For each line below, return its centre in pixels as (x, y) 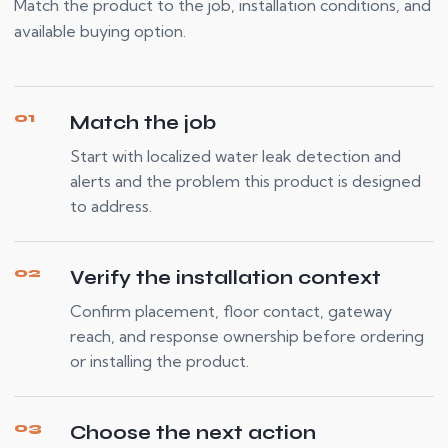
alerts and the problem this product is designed (245, 180)
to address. (111, 205)
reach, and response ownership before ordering (247, 335)
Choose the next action (193, 432)
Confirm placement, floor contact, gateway (231, 310)
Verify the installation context (225, 277)
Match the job (143, 122)
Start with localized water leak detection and (235, 155)
